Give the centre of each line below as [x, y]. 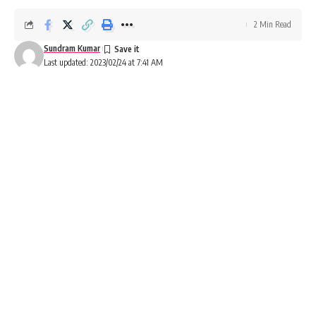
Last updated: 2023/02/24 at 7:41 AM [103, 62]
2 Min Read [273, 24]
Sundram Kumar [72, 48]
